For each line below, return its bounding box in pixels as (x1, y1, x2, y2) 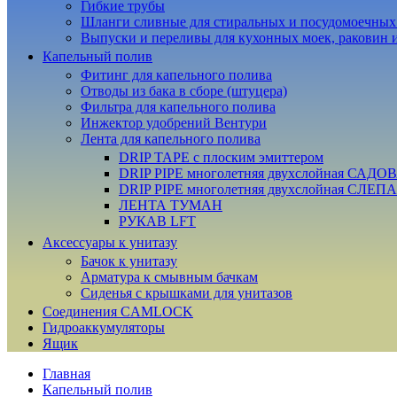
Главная (43, 366, 90, 381)
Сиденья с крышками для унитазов (81, 285, 292, 300)
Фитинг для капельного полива (81, 67, 272, 82)
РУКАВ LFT (119, 214, 196, 229)
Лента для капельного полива (81, 131, 261, 146)
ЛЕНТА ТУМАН (119, 198, 222, 213)
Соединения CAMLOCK (43, 304, 193, 319)
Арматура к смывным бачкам (81, 269, 258, 284)
